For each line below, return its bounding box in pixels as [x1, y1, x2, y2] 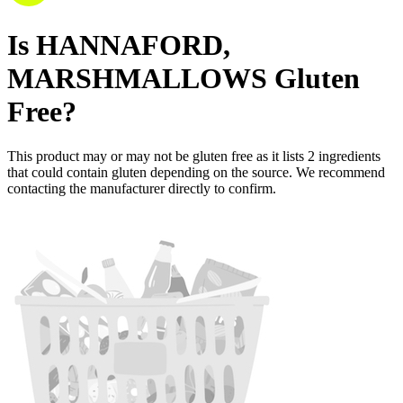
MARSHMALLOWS [7, 62, 267, 95]
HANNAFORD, [36, 29, 230, 62]
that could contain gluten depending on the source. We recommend [7, 164, 385, 180]
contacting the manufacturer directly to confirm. [7, 180, 276, 196]
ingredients [318, 148, 381, 164]
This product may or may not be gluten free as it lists [7, 148, 308, 164]
